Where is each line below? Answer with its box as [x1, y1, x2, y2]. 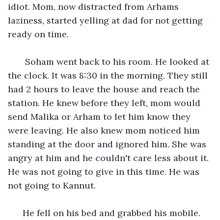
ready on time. [8, 28, 71, 40]
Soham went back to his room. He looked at [18, 55, 212, 67]
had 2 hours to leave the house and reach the [8, 83, 202, 95]
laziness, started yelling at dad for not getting [8, 14, 205, 26]
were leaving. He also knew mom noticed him [8, 124, 202, 136]
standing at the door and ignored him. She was [8, 138, 209, 150]
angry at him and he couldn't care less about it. [8, 152, 211, 164]
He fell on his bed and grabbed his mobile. [18, 207, 203, 219]
